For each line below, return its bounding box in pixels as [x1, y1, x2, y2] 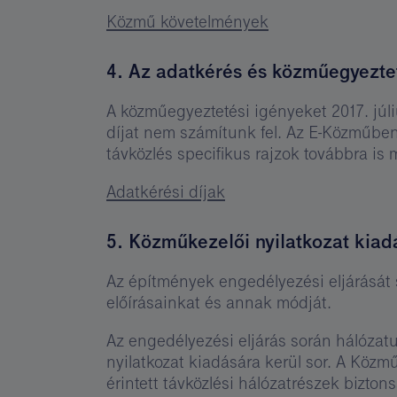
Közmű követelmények [106, 10, 269, 32]
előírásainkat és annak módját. [106, 292, 331, 314]
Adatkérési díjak [106, 181, 225, 203]
